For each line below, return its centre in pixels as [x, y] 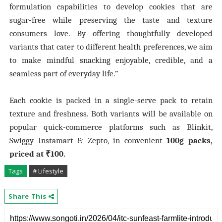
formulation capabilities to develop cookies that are [111, 6]
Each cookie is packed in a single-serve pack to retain [111, 100]
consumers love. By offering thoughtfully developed [111, 33]
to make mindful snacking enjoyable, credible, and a [111, 60]
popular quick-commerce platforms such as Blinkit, [111, 127]
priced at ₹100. [37, 154]
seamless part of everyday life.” [63, 73]
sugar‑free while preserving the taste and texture [111, 20]
